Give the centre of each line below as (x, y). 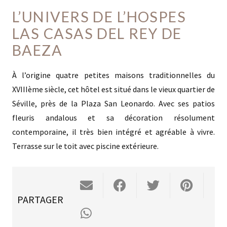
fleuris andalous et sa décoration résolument (113, 117)
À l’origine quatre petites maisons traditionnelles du (113, 75)
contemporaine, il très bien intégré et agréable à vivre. (113, 131)
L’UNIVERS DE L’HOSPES (99, 17)
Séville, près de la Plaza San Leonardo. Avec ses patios (113, 103)
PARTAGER (40, 199)
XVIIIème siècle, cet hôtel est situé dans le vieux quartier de (113, 89)
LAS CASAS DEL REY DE (97, 34)
